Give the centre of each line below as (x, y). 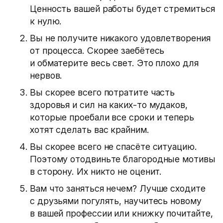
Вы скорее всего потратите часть (103, 92)
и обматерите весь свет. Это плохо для (114, 63)
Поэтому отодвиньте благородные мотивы (123, 159)
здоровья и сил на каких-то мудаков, (109, 105)
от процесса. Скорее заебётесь (97, 51)
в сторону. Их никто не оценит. (96, 171)
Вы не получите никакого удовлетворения (120, 38)
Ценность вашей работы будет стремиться (122, 9)
